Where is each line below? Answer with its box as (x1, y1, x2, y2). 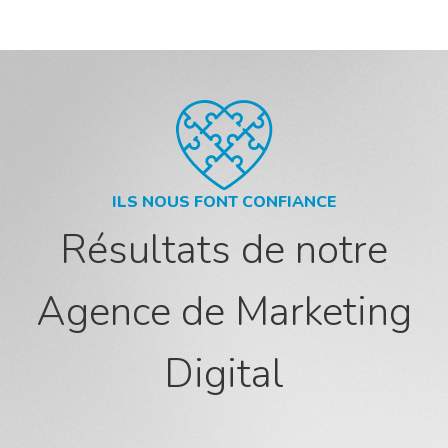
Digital (164, 346, 284, 401)
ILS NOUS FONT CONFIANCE (111, 190, 337, 213)
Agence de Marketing (36, 284, 412, 339)
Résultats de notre (60, 222, 388, 277)
